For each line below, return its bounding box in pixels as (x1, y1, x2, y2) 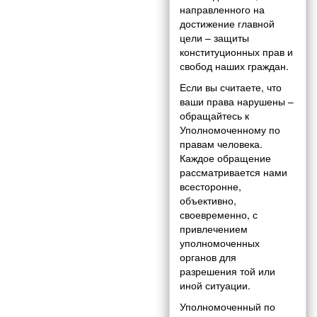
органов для (180, 250, 236, 265)
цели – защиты (180, 30, 249, 45)
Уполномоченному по (180, 122, 280, 137)
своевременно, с (180, 207, 258, 222)
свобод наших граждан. (180, 59, 289, 74)
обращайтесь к (180, 108, 249, 123)
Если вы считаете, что (180, 80, 282, 95)
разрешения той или (180, 264, 275, 279)
